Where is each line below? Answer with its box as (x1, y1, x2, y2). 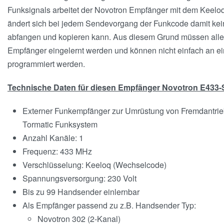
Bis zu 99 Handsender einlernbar (22, 185, 139, 197)
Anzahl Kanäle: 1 (22, 131, 83, 143)
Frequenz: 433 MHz (22, 145, 92, 157)
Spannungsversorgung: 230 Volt (22, 172, 136, 184)
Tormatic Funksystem (22, 118, 97, 130)
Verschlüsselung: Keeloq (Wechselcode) (22, 158, 166, 170)
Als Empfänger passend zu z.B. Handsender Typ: (22, 199, 196, 211)
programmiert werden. (7, 57, 85, 69)
